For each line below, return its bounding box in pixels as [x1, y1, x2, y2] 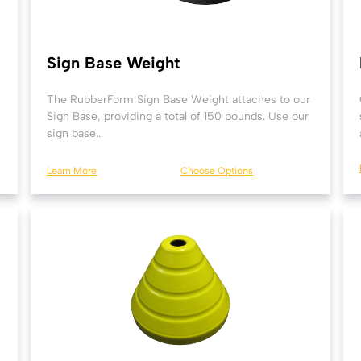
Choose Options [180, 164, 253, 176]
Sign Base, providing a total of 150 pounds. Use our [47, 110, 309, 123]
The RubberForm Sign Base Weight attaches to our [47, 93, 310, 106]
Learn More [47, 164, 97, 176]
